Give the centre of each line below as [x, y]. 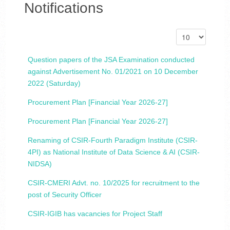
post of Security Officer [64, 195]
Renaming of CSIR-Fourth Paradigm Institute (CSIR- [112, 140]
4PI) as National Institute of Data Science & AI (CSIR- [113, 152]
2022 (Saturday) [54, 83]
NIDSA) [40, 164]
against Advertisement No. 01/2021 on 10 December [113, 71]
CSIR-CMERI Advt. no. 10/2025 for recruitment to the [113, 183]
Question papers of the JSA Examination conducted [111, 60]
